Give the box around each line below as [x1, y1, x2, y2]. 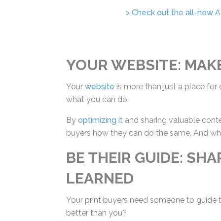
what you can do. [65, 95, 128, 104]
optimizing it [77, 115, 122, 125]
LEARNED [65, 183, 133, 200]
